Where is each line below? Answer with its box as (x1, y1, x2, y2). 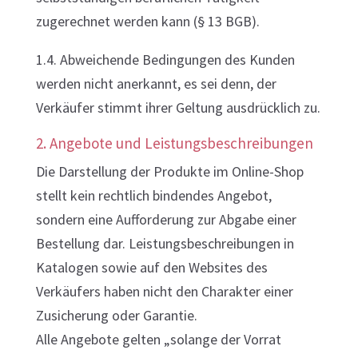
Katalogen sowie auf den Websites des (35, 258, 268, 276)
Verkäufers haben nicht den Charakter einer (35, 282, 293, 300)
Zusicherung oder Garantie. (35, 306, 197, 324)
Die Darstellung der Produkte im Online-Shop (35, 162, 304, 181)
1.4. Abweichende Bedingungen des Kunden (35, 50, 295, 69)
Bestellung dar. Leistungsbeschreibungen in (35, 234, 294, 253)
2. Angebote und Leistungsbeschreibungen (35, 133, 313, 153)
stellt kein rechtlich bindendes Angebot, (35, 186, 272, 205)
